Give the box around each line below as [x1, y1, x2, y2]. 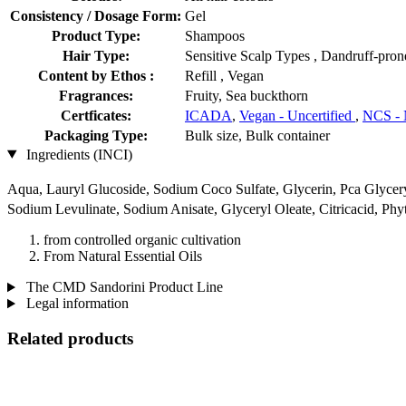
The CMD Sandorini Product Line [22, 279, 223, 295]
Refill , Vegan [185, 67, 264, 83]
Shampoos [185, 27, 245, 43]
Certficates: [60, 107, 131, 123]
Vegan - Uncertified [239, 107, 355, 123]
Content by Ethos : [37, 67, 154, 83]
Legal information [22, 295, 129, 312]
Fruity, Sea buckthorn [185, 87, 308, 103]
